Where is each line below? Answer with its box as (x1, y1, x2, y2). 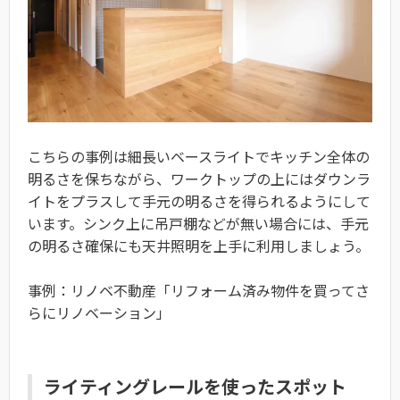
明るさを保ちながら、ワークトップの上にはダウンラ (28, 167, 371, 189)
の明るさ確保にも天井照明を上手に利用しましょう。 (28, 234, 370, 256)
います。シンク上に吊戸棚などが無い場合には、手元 (28, 212, 369, 234)
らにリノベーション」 (28, 302, 171, 324)
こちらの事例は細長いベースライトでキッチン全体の (28, 145, 370, 167)
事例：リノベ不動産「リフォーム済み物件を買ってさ (28, 279, 370, 302)
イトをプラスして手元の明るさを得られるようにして (28, 189, 371, 212)
